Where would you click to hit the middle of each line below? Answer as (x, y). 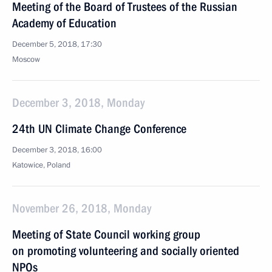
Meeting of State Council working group (106, 234)
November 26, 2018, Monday (82, 208)
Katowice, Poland (41, 165)
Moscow (26, 59)
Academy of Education (64, 23)
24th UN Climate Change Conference (99, 129)
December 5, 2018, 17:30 (57, 44)
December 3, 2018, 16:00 (57, 150)
